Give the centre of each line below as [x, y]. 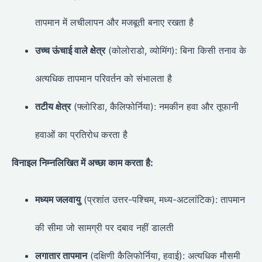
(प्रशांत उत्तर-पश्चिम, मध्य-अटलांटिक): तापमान [163, 199]
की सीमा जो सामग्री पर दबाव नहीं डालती [104, 227]
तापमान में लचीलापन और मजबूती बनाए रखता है [114, 23]
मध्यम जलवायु [58, 199]
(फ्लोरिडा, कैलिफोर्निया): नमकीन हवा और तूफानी [155, 107]
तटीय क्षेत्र [53, 107]
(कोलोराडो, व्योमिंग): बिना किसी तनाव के [176, 51]
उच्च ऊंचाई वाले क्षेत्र [70, 51]
